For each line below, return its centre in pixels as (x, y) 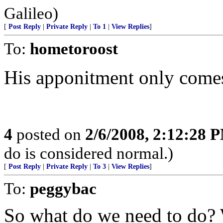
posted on (49, 134)
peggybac (63, 188)
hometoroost (74, 49)
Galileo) (31, 13)
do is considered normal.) (89, 153)
